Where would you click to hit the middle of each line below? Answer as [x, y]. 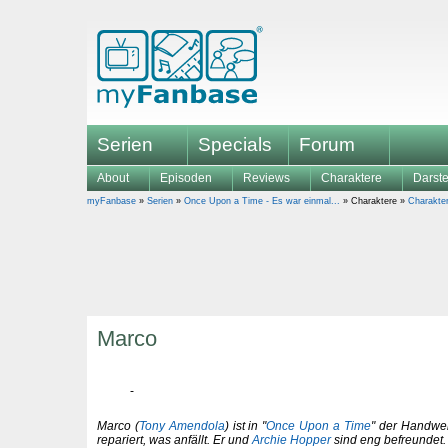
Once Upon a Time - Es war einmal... [262, 201]
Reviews [266, 178]
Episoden [186, 178]
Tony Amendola [181, 426]
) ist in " [245, 426]
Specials [235, 144]
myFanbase [111, 201]
